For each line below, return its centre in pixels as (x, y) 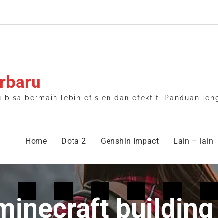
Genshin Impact (130, 141)
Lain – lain (193, 141)
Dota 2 (74, 141)
